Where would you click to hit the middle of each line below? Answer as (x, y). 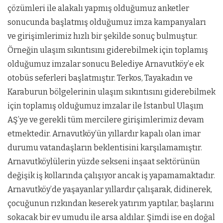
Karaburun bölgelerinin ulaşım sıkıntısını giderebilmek (111, 92)
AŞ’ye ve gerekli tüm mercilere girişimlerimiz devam (106, 120)
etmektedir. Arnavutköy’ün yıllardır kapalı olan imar (104, 134)
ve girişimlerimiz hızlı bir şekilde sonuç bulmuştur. (103, 36)
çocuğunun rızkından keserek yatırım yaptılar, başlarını (111, 204)
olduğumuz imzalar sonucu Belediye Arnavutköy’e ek (106, 64)
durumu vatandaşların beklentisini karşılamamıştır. (105, 148)
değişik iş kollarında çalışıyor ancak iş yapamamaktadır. (111, 176)
